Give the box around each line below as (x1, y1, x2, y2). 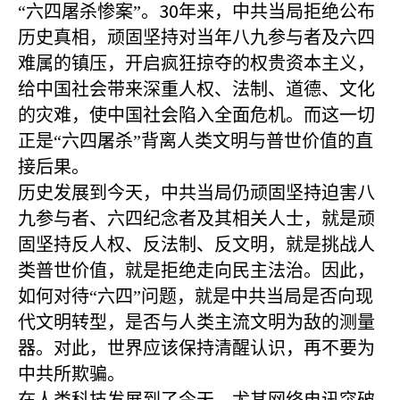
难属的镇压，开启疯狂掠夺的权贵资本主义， (18, 54, 375, 73)
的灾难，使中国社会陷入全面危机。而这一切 (18, 105, 375, 125)
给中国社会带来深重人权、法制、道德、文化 (18, 79, 375, 99)
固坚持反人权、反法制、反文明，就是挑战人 (18, 235, 375, 254)
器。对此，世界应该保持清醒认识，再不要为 (18, 338, 375, 358)
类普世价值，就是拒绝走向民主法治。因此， (18, 261, 375, 280)
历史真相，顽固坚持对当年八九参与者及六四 (18, 28, 375, 47)
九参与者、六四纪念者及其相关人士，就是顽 (18, 209, 375, 229)
